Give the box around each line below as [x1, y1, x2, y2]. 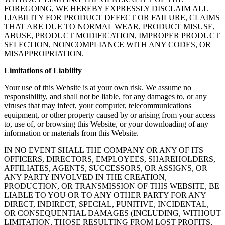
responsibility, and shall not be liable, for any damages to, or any [4, 92, 207, 101]
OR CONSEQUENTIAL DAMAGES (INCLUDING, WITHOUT [4, 208, 221, 217]
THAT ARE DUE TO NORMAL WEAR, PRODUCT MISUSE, [4, 22, 215, 31]
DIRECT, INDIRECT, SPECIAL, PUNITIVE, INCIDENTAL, [4, 199, 209, 208]
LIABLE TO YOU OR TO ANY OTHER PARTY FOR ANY [4, 190, 206, 199]
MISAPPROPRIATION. [4, 49, 84, 58]
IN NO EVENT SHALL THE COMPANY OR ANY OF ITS [4, 145, 203, 154]
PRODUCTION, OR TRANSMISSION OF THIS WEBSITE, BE [4, 181, 219, 190]
